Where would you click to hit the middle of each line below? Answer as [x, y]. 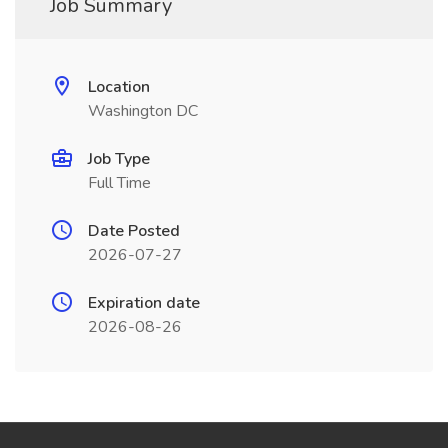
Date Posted [134, 231]
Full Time [119, 183]
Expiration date [144, 303]
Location [119, 87]
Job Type [119, 159]
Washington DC [143, 111]
